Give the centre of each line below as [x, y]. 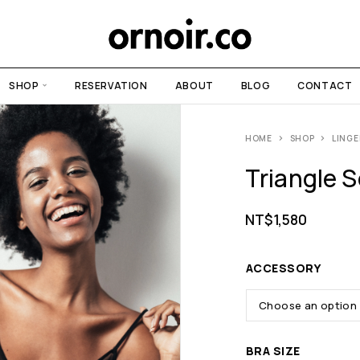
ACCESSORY [284, 268]
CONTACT [325, 85]
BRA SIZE [273, 350]
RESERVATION [111, 85]
